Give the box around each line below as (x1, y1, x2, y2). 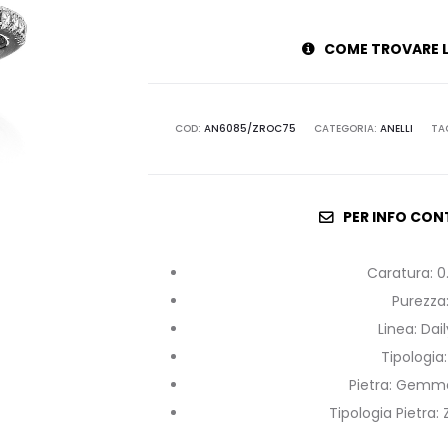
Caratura (367, 263, 431, 284)
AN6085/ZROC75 (204, 121, 297, 137)
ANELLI (380, 121, 414, 137)
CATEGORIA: (314, 121, 381, 137)
